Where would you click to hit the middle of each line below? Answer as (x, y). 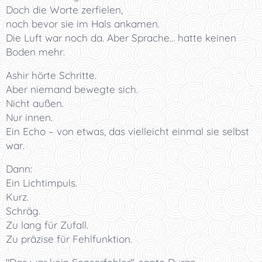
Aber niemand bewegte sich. (72, 89)
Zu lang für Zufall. (47, 225)
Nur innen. (29, 117)
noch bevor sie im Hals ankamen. (83, 24)
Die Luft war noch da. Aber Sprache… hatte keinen (121, 38)
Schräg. (23, 211)
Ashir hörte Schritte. (51, 75)
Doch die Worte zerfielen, (64, 10)
